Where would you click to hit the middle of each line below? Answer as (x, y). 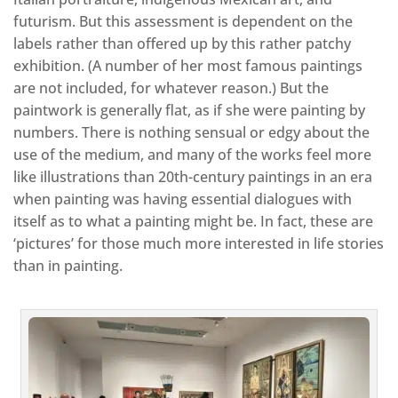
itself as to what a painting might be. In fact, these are (193, 221)
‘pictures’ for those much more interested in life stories (199, 243)
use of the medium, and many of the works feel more (192, 154)
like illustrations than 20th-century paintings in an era (193, 176)
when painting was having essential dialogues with (183, 199)
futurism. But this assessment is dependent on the (183, 21)
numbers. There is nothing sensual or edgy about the (191, 132)
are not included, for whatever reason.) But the (171, 88)
